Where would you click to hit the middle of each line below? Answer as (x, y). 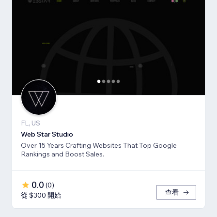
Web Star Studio (47, 134)
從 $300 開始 (41, 195)
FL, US (31, 123)
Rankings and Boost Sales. (62, 154)
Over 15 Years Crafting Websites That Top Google (99, 146)
